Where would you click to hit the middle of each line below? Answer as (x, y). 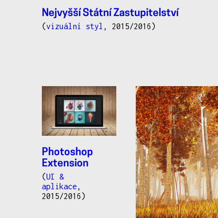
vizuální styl (75, 27)
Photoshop (67, 152)
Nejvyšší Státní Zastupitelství (110, 14)
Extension (65, 163)
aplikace (59, 186)
